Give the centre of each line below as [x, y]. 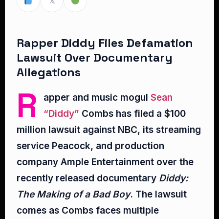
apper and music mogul [97, 98]
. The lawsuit [158, 194]
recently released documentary [88, 178]
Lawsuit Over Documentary [95, 57]
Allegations [49, 72]
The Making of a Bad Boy [73, 194]
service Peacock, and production [90, 146]
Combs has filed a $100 [132, 114]
